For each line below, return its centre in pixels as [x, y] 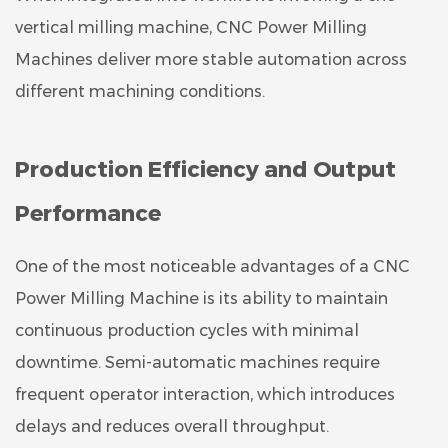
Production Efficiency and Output [205, 169]
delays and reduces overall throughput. [172, 426]
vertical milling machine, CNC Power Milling [191, 27]
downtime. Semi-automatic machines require [197, 362]
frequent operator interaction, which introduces [205, 394]
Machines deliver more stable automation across [211, 59]
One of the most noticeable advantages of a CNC [212, 266]
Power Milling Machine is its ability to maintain [201, 298]
